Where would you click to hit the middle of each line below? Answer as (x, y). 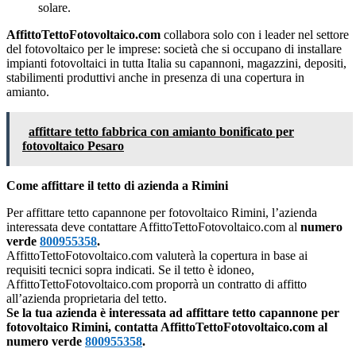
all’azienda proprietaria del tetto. (87, 299)
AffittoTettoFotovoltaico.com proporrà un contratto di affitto (157, 284)
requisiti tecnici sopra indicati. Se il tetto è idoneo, (130, 270)
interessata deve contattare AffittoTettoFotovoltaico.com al (153, 227)
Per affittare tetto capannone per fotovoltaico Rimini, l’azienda (162, 213)
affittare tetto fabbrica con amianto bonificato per (161, 132)
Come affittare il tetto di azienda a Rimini (117, 186)
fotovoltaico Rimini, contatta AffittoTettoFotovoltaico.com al (167, 327)
